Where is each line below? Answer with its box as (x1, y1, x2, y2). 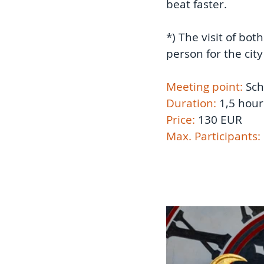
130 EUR (198, 112, 245, 127)
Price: (166, 112, 198, 127)
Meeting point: (166, 79, 246, 94)
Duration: (166, 95, 216, 111)
